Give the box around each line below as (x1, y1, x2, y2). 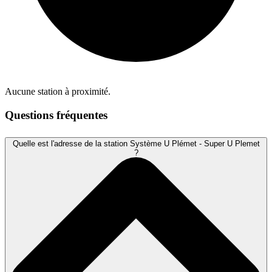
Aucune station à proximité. (5, 86, 110, 97)
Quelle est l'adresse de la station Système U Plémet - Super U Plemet (12, 139, 260, 149)
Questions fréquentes (5, 108, 107, 121)
